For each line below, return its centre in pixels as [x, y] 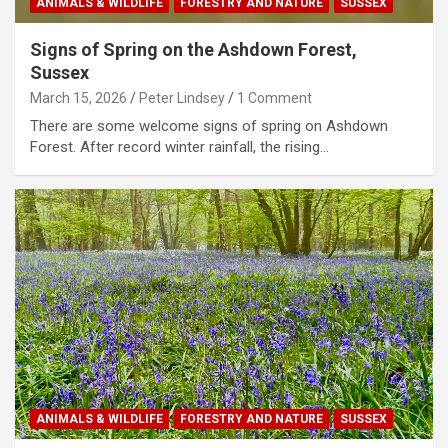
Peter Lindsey [182, 97]
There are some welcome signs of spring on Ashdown [209, 125]
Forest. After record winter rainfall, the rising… [179, 146]
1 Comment [274, 97]
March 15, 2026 [78, 97]
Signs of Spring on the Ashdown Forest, [193, 49]
